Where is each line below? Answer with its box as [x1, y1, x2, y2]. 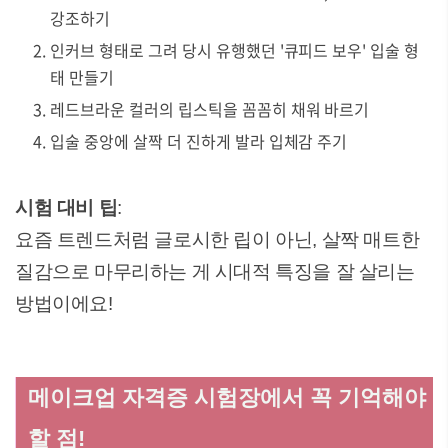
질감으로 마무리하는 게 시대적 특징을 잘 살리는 [15, 261, 415, 282]
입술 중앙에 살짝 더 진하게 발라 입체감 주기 [50, 129, 348, 153]
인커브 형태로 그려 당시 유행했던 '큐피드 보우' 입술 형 [50, 38, 420, 62]
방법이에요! [15, 293, 113, 314]
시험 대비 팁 [15, 197, 118, 218]
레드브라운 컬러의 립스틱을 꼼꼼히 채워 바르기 [50, 97, 370, 121]
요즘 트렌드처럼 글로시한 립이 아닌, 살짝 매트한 [15, 229, 420, 250]
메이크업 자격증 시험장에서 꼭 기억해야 [28, 385, 426, 410]
